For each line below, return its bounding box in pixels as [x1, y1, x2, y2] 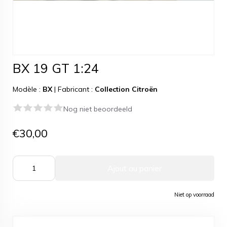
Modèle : [13, 85, 43, 94]
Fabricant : [58, 85, 95, 94]
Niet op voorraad [174, 191, 214, 198]
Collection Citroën [95, 85, 158, 94]
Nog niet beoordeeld [63, 104, 132, 113]
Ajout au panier [107, 163, 162, 173]
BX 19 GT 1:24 [13, 60, 99, 76]
